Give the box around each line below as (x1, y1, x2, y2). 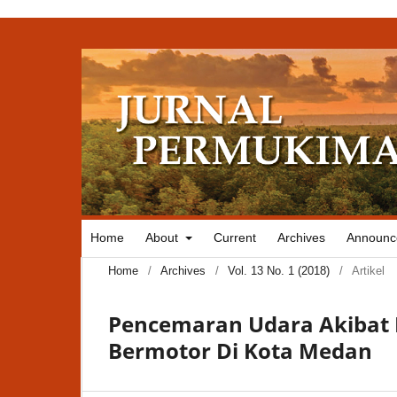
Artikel (352, 264, 385, 278)
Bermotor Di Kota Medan (108, 336, 372, 366)
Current (213, 230, 256, 245)
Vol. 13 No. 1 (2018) (228, 264, 330, 278)
